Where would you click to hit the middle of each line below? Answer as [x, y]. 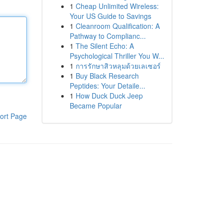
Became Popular [96, 106]
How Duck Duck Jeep [109, 96]
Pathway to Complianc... [108, 36]
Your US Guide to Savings [110, 16]
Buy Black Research [107, 76]
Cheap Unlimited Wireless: [117, 6]
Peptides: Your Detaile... [107, 86]
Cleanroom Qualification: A [117, 26]
